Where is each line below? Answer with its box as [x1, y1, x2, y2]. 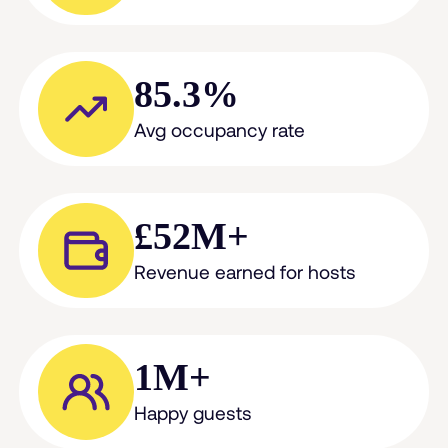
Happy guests [133, 401, 252, 425]
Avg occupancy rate [133, 118, 305, 142]
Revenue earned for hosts [133, 259, 356, 283]
